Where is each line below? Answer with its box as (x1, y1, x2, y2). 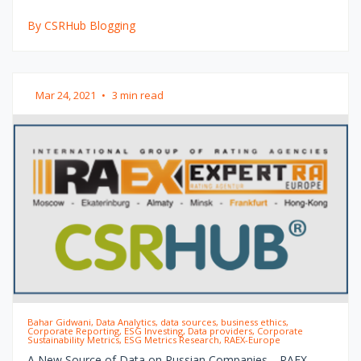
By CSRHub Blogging (27, 17, 135, 33)
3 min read (112, 87, 164, 102)
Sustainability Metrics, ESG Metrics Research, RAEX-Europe (27, 333, 280, 346)
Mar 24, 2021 (35, 87, 98, 102)
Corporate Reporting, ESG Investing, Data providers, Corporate (27, 324, 303, 337)
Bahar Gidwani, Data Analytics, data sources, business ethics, (27, 315, 288, 328)
